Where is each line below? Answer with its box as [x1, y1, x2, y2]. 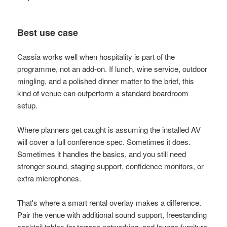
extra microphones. [17, 173, 82, 184]
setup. [17, 100, 38, 111]
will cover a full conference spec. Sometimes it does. [17, 136, 191, 147]
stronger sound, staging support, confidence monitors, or [17, 161, 204, 172]
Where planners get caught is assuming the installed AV [17, 124, 201, 135]
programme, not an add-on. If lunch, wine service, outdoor [17, 63, 208, 74]
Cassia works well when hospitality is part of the [17, 51, 175, 62]
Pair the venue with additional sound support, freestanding [17, 209, 207, 220]
